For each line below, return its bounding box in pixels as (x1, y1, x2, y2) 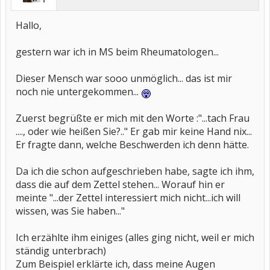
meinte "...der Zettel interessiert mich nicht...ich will (16, 191, 240, 204)
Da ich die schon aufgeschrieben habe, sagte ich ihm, (16, 165, 254, 178)
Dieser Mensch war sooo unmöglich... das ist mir (16, 72, 232, 85)
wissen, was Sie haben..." (16, 204, 125, 218)
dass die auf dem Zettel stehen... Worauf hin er (16, 178, 225, 191)
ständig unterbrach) (16, 244, 106, 257)
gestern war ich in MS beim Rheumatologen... (16, 45, 219, 58)
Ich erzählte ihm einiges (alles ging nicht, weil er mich (16, 231, 254, 244)
